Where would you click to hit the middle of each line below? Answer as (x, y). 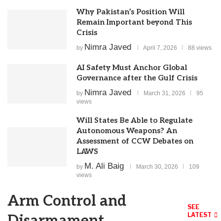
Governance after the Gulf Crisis (137, 78)
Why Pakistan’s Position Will (130, 12)
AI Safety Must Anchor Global (132, 67)
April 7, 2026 (160, 48)
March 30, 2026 (157, 166)
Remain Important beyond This (134, 22)
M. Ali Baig (104, 166)
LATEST (200, 215)
